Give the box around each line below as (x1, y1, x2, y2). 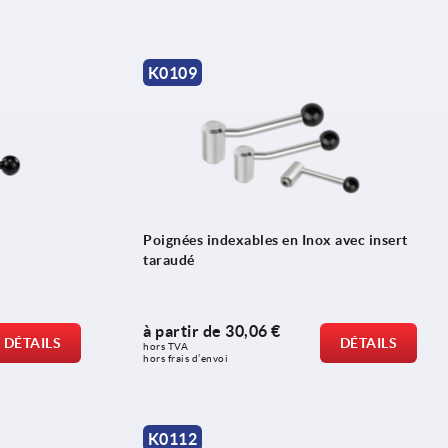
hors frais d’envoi (143, 353, 228, 365)
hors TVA (143, 341, 191, 353)
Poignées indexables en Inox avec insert (143, 232, 408, 249)
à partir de (143, 322, 225, 341)
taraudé (143, 252, 195, 269)
